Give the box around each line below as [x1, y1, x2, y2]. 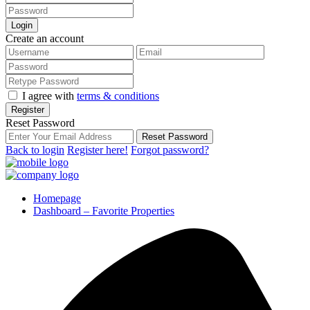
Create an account [6, 32, 84, 44]
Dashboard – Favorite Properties [33, 204, 174, 217]
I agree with [22, 89, 77, 102]
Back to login [6, 143, 64, 156]
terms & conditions [77, 89, 159, 102]
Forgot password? [131, 143, 209, 156]
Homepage [33, 192, 81, 204]
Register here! [67, 143, 128, 156]
